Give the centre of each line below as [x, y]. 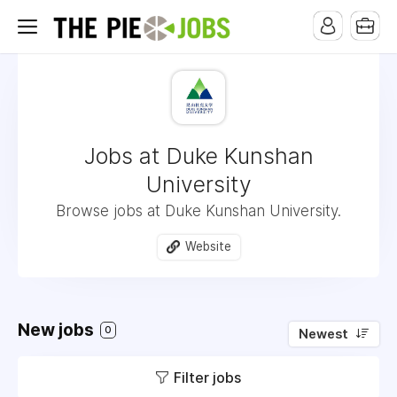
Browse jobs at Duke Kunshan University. [198, 211]
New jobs [58, 330]
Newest [323, 334]
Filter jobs [207, 377]
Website [208, 246]
